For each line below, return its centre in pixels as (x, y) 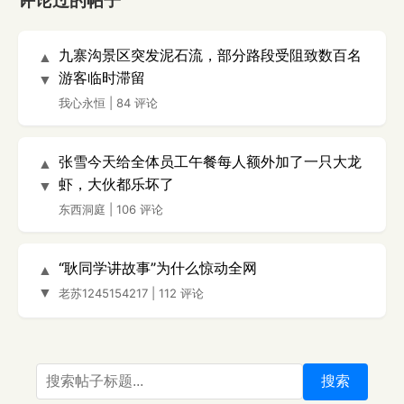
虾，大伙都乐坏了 (116, 184)
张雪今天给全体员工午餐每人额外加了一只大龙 (210, 161)
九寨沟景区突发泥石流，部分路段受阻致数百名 (210, 55)
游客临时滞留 (102, 77)
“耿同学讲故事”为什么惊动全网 (158, 267)
